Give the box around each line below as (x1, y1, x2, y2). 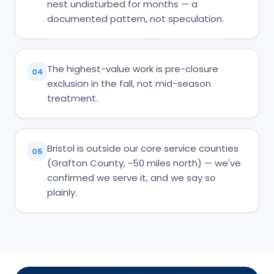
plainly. (47, 186, 77, 199)
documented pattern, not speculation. (47, 12, 224, 26)
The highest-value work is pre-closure (47, 62, 218, 76)
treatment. (47, 92, 98, 105)
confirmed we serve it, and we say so (47, 171, 216, 185)
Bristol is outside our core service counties (47, 142, 239, 155)
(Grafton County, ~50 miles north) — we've (47, 157, 241, 170)
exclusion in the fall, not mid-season (47, 77, 211, 91)
